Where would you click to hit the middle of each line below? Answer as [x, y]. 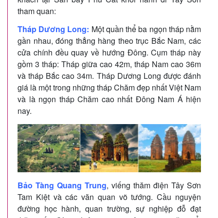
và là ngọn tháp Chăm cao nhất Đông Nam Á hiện [109, 99]
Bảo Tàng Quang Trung [62, 185]
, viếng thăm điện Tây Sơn [154, 185]
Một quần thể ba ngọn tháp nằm [145, 29]
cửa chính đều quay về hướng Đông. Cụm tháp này [109, 52]
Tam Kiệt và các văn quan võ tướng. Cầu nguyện [109, 197]
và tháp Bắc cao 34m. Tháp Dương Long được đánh [109, 75]
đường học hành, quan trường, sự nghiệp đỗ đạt [109, 208]
